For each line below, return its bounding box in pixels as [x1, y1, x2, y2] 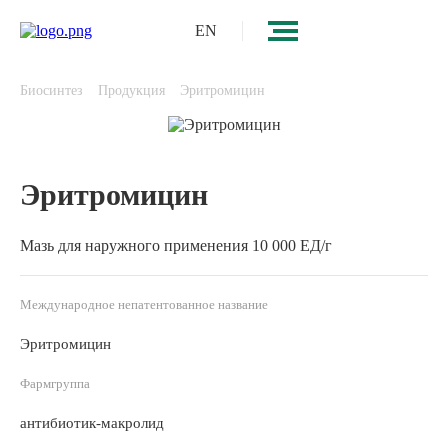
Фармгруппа [20, 376, 90, 391]
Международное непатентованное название [20, 297, 268, 312]
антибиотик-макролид [20, 415, 164, 431]
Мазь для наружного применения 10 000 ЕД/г [20, 237, 332, 254]
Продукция [98, 83, 165, 98]
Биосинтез [20, 83, 83, 98]
